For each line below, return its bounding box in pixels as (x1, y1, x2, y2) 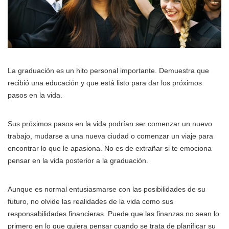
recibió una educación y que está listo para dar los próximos (8, 78, 202, 87)
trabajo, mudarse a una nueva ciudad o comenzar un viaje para (8, 131, 213, 140)
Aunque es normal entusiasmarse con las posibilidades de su (8, 185, 205, 193)
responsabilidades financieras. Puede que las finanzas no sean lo (8, 209, 219, 218)
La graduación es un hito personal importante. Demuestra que (8, 66, 209, 75)
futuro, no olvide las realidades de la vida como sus (8, 197, 173, 205)
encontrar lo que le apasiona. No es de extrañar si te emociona (8, 144, 212, 152)
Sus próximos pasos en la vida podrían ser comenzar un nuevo (8, 119, 212, 128)
